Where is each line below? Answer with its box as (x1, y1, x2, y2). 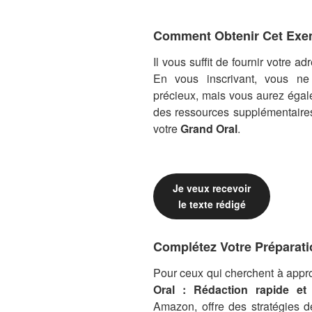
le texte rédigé (178, 197, 246, 212)
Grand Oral (180, 120, 237, 137)
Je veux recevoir (173, 181, 251, 196)
